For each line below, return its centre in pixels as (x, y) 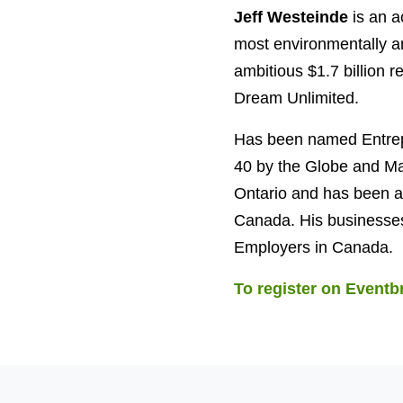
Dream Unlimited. (296, 98)
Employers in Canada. (313, 247)
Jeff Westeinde (291, 17)
